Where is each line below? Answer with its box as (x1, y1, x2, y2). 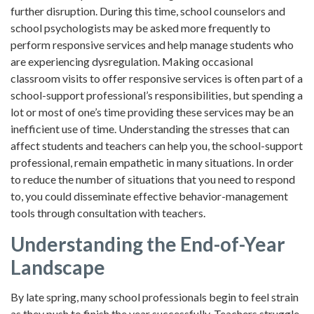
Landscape (11, 255, 105, 280)
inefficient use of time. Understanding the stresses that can (11, 122, 289, 136)
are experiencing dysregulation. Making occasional (11, 55, 253, 69)
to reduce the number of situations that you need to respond (11, 172, 295, 186)
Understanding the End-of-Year (11, 232, 285, 257)
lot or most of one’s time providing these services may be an (11, 105, 294, 119)
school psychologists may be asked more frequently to (11, 21, 271, 35)
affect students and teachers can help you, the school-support (11, 139, 303, 153)
